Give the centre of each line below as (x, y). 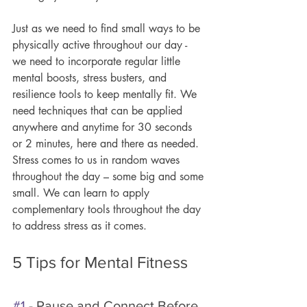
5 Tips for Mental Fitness (100, 262)
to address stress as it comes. (79, 225)
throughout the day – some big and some (110, 176)
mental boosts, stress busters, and (91, 77)
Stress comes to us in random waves (98, 160)
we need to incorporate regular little (98, 61)
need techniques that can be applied (99, 110)
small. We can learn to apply (83, 193)
